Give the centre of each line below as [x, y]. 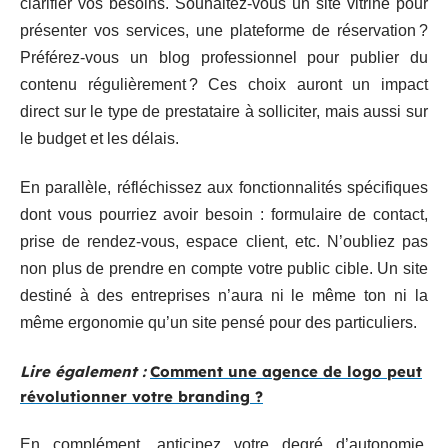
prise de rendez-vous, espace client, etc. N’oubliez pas [224, 241]
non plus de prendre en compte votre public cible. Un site [224, 268]
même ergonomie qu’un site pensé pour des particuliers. [218, 322]
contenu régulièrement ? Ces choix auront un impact [224, 84]
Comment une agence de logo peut [286, 371]
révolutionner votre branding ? [141, 396]
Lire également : [83, 371]
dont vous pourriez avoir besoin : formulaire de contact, [224, 214]
